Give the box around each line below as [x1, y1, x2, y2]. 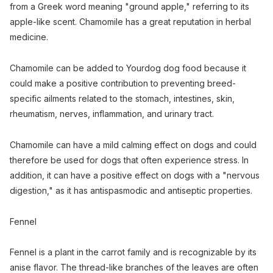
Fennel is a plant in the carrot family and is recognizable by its [10, 247, 257, 258]
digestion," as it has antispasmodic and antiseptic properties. [10, 185, 252, 196]
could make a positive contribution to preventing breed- [10, 77, 236, 88]
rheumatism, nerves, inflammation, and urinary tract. [10, 108, 214, 119]
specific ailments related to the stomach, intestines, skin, [10, 93, 235, 104]
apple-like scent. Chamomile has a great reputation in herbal [10, 16, 251, 27]
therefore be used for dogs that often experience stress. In [10, 154, 249, 165]
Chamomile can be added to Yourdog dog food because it [10, 62, 246, 73]
